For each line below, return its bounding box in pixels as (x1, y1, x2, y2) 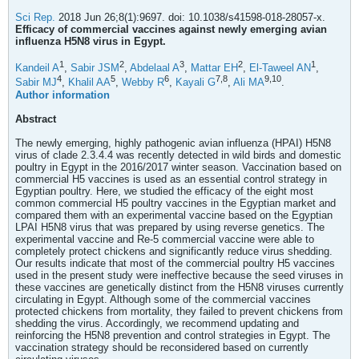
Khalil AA (68, 76, 111, 89)
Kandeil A (15, 62, 59, 75)
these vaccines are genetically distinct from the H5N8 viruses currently (15, 280, 344, 293)
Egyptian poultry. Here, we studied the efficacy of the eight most (15, 184, 313, 197)
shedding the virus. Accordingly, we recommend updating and (15, 317, 299, 329)
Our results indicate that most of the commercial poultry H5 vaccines (15, 256, 335, 269)
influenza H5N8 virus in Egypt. (15, 35, 166, 47)
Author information (15, 88, 110, 101)
